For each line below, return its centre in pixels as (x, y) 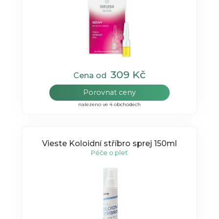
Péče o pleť (109, 152)
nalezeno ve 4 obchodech (109, 105)
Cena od (92, 76)
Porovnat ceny (109, 93)
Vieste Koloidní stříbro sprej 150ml (109, 143)
